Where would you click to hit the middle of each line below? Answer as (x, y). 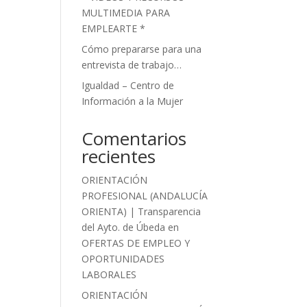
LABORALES (109, 274)
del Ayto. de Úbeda (124, 227)
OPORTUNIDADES (123, 259)
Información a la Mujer (133, 101)
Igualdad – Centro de (128, 85)
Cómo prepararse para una (142, 49)
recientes (119, 156)
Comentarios (134, 138)
